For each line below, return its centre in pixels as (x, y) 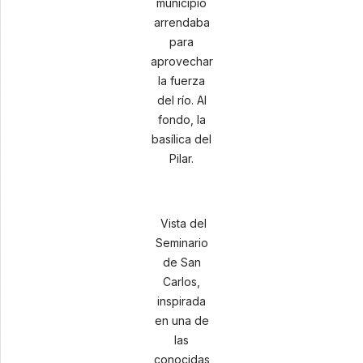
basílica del (181, 139)
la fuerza (181, 81)
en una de (181, 320)
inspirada (181, 301)
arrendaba (181, 22)
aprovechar (181, 61)
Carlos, (181, 282)
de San (181, 262)
